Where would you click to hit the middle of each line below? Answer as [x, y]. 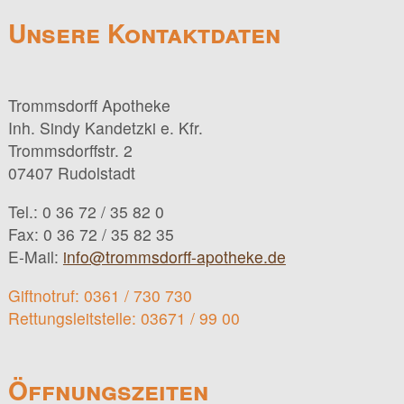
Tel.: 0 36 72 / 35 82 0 [86, 211]
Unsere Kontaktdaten [144, 33]
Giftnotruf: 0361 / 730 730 [100, 295]
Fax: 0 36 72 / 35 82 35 [91, 234]
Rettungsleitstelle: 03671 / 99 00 [124, 317]
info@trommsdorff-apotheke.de [174, 256]
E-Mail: [35, 256]
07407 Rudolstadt [71, 173]
